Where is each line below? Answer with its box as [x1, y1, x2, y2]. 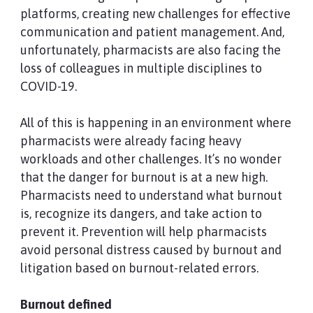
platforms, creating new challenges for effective [20, 6, 291, 21]
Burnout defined [20, 297, 112, 312]
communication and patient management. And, [20, 24, 284, 39]
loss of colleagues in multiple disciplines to [20, 61, 262, 75]
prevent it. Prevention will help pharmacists [20, 224, 267, 239]
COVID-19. [20, 79, 77, 94]
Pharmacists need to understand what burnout [20, 188, 282, 203]
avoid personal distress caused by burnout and [20, 242, 282, 257]
